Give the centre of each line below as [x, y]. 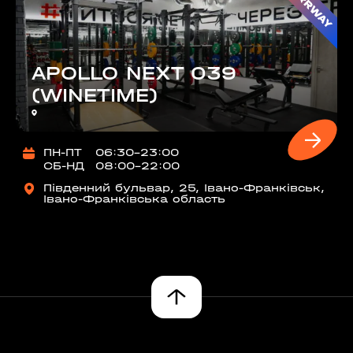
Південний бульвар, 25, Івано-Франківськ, [184, 188]
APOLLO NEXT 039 [134, 73]
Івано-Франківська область [134, 199]
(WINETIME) [95, 95]
